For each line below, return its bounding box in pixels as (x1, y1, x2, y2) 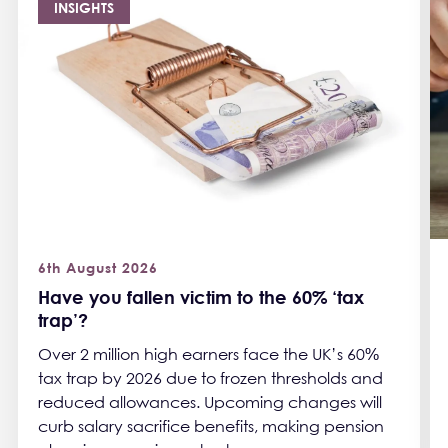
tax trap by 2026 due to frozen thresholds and (38, 368, 383, 389)
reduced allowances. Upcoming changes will (38, 392, 382, 413)
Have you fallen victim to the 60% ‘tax (38, 286, 364, 309)
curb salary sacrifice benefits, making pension (38, 416, 384, 437)
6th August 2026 (38, 259, 158, 277)
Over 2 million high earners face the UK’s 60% (38, 344, 379, 365)
